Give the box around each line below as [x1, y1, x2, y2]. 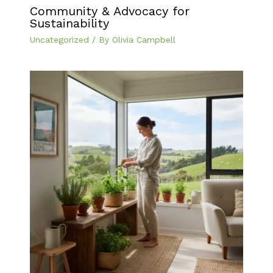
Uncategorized [29, 34, 89, 44]
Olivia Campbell [112, 34, 175, 44]
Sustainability [29, 15, 109, 30]
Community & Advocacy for [29, 3, 190, 18]
